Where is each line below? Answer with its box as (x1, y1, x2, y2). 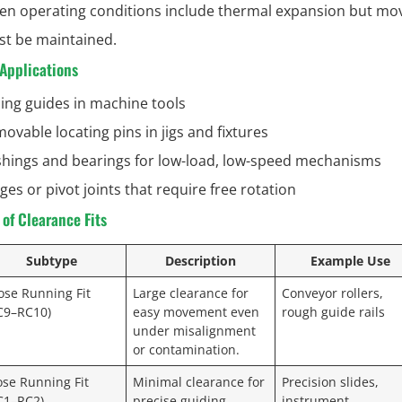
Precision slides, (282, 372, 380, 390)
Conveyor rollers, (282, 284, 384, 301)
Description (165, 251, 236, 269)
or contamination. (133, 340, 240, 358)
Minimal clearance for (133, 372, 266, 390)
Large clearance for (133, 284, 249, 301)
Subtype (26, 251, 77, 269)
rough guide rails (282, 302, 386, 320)
